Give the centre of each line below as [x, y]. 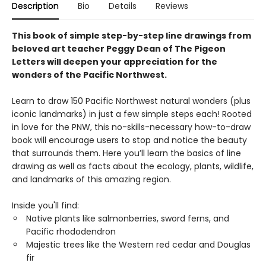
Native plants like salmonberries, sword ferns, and [128, 218]
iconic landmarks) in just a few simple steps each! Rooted [132, 114]
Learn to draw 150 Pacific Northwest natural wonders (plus [131, 101]
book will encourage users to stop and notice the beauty [129, 140]
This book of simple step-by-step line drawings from [132, 36]
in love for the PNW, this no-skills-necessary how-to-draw [131, 127]
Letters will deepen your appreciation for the [115, 62]
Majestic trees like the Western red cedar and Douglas [138, 245]
